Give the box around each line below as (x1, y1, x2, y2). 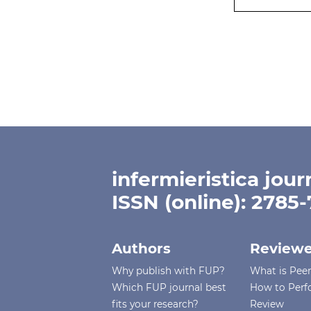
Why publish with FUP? (112, 265, 226, 276)
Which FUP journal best (112, 282, 227, 293)
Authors (112, 240, 171, 257)
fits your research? (112, 299, 199, 310)
